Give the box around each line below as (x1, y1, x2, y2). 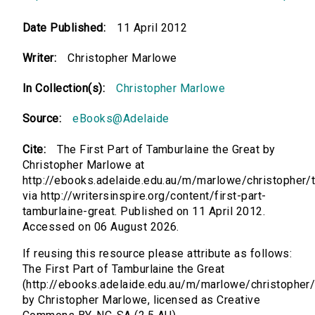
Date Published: (22, 21, 106, 35)
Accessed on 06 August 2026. (22, 220, 179, 234)
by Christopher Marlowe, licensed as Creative (22, 293, 261, 307)
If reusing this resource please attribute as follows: (22, 247, 292, 261)
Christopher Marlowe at (22, 158, 145, 172)
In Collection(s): (22, 82, 105, 96)
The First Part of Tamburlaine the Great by (57, 143, 276, 157)
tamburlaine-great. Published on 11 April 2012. (22, 205, 266, 219)
